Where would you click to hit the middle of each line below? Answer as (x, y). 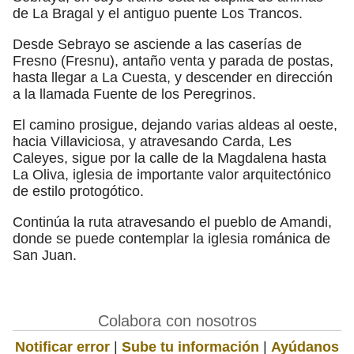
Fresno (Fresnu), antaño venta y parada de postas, (173, 60)
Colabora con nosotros (177, 320)
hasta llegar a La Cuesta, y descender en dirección (173, 77)
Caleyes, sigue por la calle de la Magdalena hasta (169, 158)
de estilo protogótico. (78, 191)
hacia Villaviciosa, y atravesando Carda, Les (152, 141)
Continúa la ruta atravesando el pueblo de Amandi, (172, 222)
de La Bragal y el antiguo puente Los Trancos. (158, 13)
